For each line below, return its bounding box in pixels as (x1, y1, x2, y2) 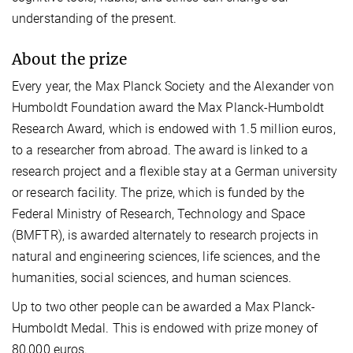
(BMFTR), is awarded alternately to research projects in (12, 228, 319, 243)
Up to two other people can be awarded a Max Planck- (12, 299, 316, 315)
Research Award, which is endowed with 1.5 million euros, (12, 121, 336, 137)
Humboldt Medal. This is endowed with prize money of (12, 321, 318, 336)
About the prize (12, 50, 127, 69)
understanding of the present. (12, 11, 176, 27)
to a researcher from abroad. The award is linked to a (12, 143, 309, 158)
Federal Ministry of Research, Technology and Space (12, 206, 306, 222)
